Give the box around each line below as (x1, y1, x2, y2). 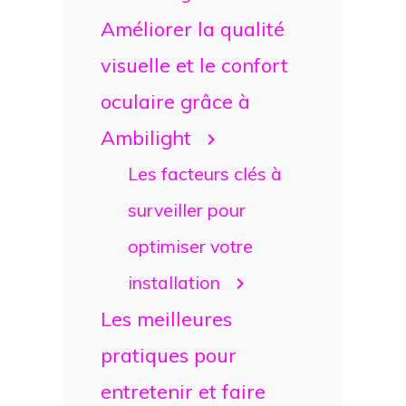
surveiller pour (127, 198, 246, 221)
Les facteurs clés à (127, 161, 282, 185)
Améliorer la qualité (101, 15, 285, 41)
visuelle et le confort (101, 52, 288, 77)
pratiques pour (101, 342, 237, 367)
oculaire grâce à (101, 88, 250, 113)
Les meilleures (101, 305, 232, 331)
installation (127, 270, 220, 294)
